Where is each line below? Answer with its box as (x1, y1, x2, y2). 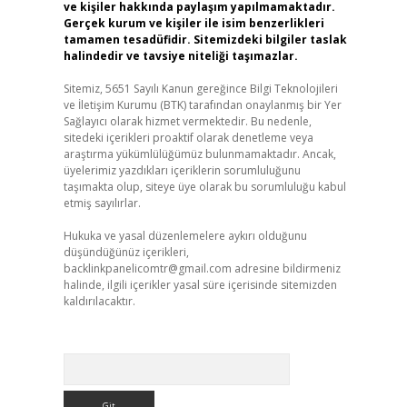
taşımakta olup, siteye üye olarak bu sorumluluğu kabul (63, 179, 346, 194)
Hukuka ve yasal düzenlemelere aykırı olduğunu (63, 228, 307, 243)
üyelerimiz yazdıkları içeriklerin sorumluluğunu (63, 163, 301, 178)
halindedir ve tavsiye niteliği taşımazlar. (63, 48, 298, 64)
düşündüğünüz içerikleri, (63, 244, 189, 260)
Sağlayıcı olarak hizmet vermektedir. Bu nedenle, (63, 114, 312, 129)
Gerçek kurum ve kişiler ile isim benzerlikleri (63, 15, 324, 31)
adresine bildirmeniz (231, 261, 341, 276)
